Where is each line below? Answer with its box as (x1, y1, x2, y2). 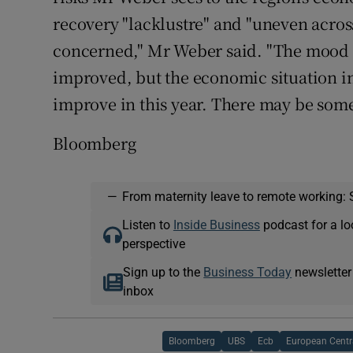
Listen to (121, 218, 173, 232)
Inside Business (173, 218, 260, 232)
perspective (121, 237, 185, 251)
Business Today (203, 266, 292, 279)
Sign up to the (123, 266, 204, 279)
